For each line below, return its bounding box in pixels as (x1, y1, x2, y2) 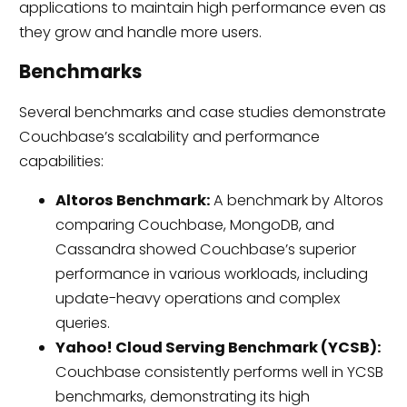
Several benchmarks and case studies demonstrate (18, 101, 386, 123)
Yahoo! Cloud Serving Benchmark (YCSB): (55, 336, 381, 358)
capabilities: (18, 150, 104, 172)
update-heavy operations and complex (55, 287, 340, 309)
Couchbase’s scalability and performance (18, 125, 320, 147)
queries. (55, 312, 110, 333)
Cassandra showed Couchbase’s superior (55, 238, 356, 260)
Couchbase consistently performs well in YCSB (55, 361, 383, 382)
